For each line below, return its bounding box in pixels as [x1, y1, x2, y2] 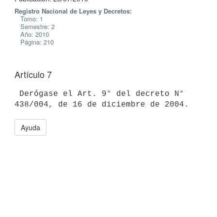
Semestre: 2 [15, 22, 55, 31]
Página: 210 [15, 37, 54, 46]
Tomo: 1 [15, 14, 43, 23]
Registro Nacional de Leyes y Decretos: [15, 6, 132, 15]
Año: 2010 [15, 30, 49, 39]
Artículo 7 [15, 68, 52, 80]
